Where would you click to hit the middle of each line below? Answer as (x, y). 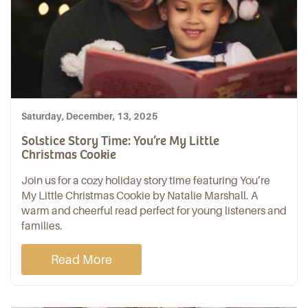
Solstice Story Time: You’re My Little (120, 141)
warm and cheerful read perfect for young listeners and (154, 210)
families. (42, 225)
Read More (81, 259)
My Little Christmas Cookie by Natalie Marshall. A (140, 195)
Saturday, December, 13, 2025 (90, 116)
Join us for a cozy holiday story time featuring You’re (146, 180)
